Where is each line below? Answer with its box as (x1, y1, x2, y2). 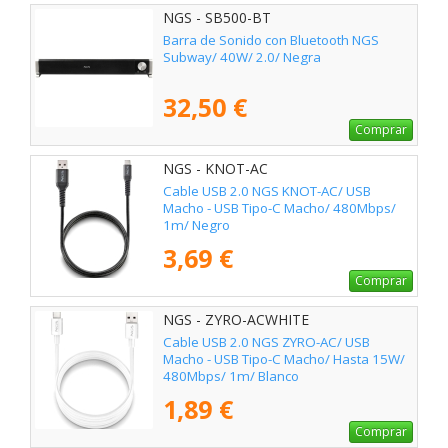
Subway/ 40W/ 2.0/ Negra (163, 48, 321, 66)
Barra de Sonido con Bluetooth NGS (163, 31, 379, 49)
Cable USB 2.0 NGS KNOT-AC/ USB (163, 182, 371, 201)
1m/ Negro (163, 216, 230, 235)
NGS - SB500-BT (163, 7, 271, 27)
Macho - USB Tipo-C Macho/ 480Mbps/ (163, 199, 396, 218)
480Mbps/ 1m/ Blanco (163, 367, 299, 386)
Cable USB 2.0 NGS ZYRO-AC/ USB (163, 333, 370, 352)
